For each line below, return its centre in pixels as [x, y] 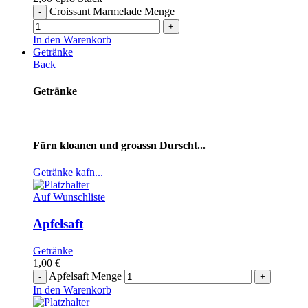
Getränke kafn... [68, 173]
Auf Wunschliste [69, 197]
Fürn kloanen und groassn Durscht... [119, 145]
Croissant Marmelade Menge [112, 12]
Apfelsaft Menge [85, 276]
